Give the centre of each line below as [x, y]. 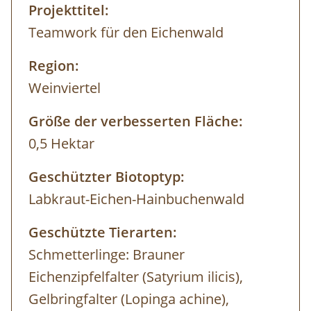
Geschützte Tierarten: [103, 233]
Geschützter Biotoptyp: [107, 177]
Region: [54, 66]
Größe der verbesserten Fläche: [136, 121]
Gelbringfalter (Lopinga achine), [129, 299]
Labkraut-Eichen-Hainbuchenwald [136, 199]
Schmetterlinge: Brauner [107, 255]
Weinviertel [65, 88]
